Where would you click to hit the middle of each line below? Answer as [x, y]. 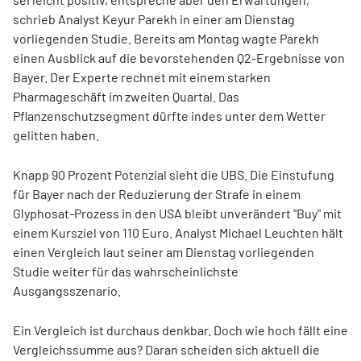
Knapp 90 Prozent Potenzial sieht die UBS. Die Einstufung [174, 174]
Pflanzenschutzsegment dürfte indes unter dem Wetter [169, 116]
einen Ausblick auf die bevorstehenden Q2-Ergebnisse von [179, 58]
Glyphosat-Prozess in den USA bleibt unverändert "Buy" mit [177, 213]
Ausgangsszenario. [67, 290]
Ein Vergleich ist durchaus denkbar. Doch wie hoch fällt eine [180, 330]
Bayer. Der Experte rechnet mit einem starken [142, 77]
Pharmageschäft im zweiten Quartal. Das [126, 96]
